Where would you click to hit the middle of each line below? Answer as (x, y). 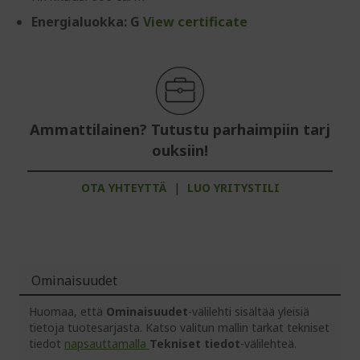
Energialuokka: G (87, 22)
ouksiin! (180, 150)
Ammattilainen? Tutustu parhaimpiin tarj (180, 129)
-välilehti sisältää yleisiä (249, 311)
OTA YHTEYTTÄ (123, 188)
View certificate (195, 22)
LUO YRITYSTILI (233, 188)
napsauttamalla (107, 344)
